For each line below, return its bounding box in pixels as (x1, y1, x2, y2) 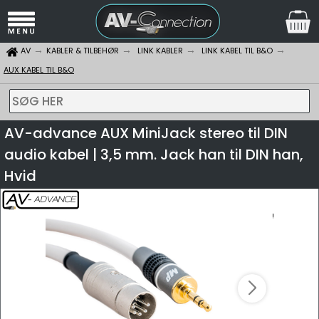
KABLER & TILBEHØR (46, 45, 119, 56)
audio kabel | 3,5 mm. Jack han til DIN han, (4, 145, 303, 164)
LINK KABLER (137, 45, 183, 56)
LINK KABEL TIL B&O (202, 45, 273, 56)
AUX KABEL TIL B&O (4, 64, 74, 75)
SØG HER (11, 93, 63, 110)
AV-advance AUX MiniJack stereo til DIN (4, 123, 288, 143)
